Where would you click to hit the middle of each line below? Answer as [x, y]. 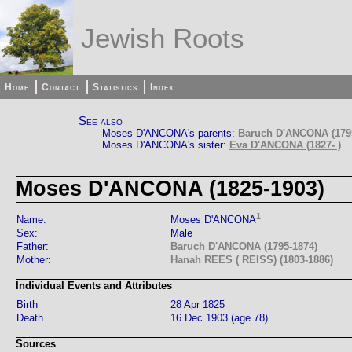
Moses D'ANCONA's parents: [170, 133]
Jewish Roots [163, 38]
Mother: [34, 260]
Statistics [115, 87]
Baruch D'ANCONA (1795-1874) [244, 247]
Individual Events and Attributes [94, 286]
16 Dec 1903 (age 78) [219, 317]
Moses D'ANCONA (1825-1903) [170, 189]
